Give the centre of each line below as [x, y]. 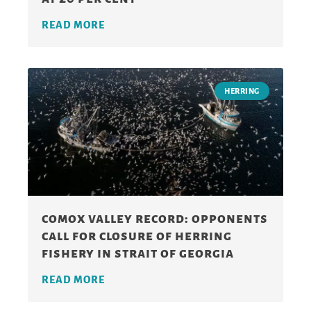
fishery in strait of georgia [138, 253]
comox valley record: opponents [155, 218]
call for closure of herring [137, 235]
